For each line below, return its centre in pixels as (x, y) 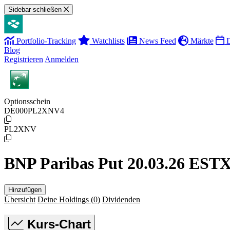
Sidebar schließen (35, 9)
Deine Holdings (64, 199)
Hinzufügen (25, 189)
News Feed (156, 41)
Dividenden (121, 199)
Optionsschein (27, 101)
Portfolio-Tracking (45, 41)
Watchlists (107, 41)
